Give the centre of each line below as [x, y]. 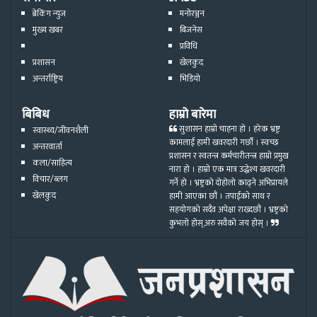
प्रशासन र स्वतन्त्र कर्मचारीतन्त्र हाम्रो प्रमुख [229, 156]
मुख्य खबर [48, 29]
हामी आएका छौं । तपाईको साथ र [220, 196]
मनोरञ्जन [192, 13]
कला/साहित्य [52, 162]
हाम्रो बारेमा [192, 114]
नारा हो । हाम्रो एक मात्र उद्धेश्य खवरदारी [227, 169]
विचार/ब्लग [50, 179]
